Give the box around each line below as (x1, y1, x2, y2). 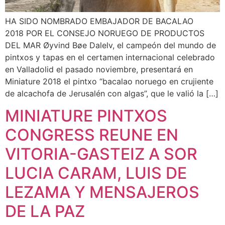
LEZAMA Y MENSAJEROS (5, 182, 199, 202)
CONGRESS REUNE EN (5, 125, 178, 145)
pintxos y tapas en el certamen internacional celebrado (5, 52, 215, 62)
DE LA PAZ (5, 201, 85, 221)
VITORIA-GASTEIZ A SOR (5, 144, 197, 164)
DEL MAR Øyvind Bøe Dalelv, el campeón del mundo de (5, 40, 216, 50)
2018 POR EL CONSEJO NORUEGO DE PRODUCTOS (5, 28, 204, 38)
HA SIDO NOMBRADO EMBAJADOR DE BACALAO (5, 16, 193, 26)
